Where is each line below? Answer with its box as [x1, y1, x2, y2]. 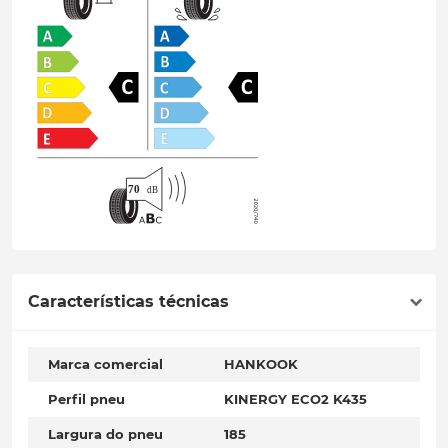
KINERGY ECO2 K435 [224, 391, 367, 408]
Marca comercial [48, 356, 163, 373]
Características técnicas [28, 292, 229, 312]
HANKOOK [224, 356, 298, 373]
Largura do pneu [48, 426, 163, 443]
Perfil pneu [48, 391, 125, 408]
